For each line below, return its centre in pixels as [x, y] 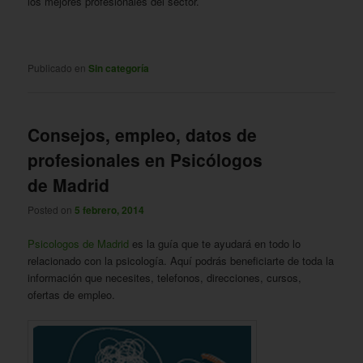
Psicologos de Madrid [79, 243]
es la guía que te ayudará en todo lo [215, 243]
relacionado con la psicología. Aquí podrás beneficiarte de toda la [181, 260]
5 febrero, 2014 [110, 210]
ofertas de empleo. [72, 294]
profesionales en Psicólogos [145, 160]
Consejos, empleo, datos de [143, 135]
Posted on [51, 210]
